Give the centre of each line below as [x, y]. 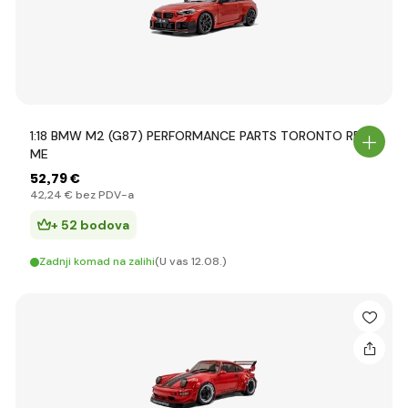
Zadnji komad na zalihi [97, 261]
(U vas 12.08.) [191, 261]
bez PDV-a [103, 195]
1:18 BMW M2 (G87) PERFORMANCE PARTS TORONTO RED [200, 136]
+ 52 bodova [90, 225]
